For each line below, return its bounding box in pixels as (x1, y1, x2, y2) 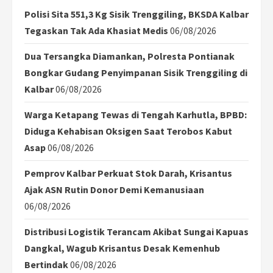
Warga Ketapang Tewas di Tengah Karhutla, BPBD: (24, 108, 247, 121)
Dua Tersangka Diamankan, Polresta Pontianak (24, 49, 235, 62)
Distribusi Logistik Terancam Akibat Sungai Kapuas (24, 225, 249, 238)
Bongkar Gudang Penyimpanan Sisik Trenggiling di (24, 66, 247, 79)
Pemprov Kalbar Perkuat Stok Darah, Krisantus (24, 166, 232, 179)
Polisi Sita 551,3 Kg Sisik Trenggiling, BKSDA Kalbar (24, 7, 249, 20)
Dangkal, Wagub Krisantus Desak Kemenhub (24, 241, 220, 254)
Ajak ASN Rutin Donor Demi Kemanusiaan (24, 183, 204, 196)
